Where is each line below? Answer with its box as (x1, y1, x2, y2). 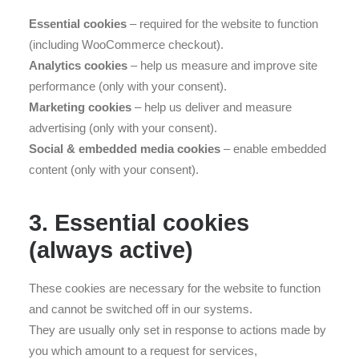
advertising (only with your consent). (29, 121, 217, 135)
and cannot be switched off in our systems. (29, 302, 252, 316)
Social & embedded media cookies (29, 142, 220, 155)
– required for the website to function (127, 17, 318, 30)
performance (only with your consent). (29, 79, 227, 93)
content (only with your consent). (29, 163, 199, 176)
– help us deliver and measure (131, 100, 292, 114)
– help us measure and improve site (127, 58, 317, 72)
